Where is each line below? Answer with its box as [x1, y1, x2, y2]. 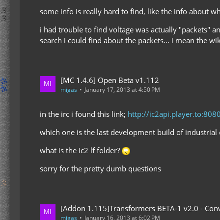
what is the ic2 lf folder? [40, 145, 122, 155]
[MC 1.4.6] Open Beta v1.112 [60, 75, 159, 85]
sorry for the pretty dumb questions [40, 163, 161, 173]
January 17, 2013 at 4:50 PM [84, 85, 160, 94]
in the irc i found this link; [40, 109, 128, 119]
